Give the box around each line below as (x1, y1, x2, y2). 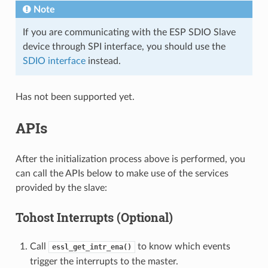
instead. (85, 56, 121, 66)
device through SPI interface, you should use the (22, 41, 226, 51)
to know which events (135, 241, 230, 251)
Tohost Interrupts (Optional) (15, 209, 173, 225)
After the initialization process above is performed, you (15, 154, 245, 164)
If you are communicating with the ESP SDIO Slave (22, 27, 236, 37)
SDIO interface (22, 56, 86, 66)
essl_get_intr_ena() (51, 242, 132, 251)
